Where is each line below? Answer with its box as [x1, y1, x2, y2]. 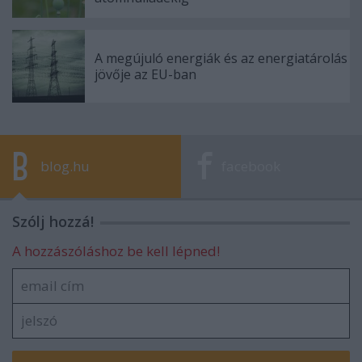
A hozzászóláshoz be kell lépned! [12, 242, 220, 260]
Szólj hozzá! [12, 212, 94, 231]
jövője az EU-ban [95, 65, 196, 83]
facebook [221, 157, 280, 175]
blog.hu [40, 157, 90, 175]
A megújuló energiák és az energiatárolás [95, 49, 347, 67]
